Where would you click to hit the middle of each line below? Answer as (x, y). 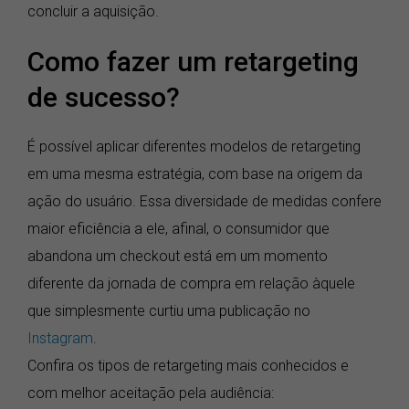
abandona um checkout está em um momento (178, 256)
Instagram (60, 338)
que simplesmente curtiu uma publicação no (169, 310)
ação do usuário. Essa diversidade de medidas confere (204, 201)
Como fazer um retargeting (193, 61)
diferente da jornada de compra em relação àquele (191, 283)
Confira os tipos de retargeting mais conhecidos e (188, 365)
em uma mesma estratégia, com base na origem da (195, 173)
